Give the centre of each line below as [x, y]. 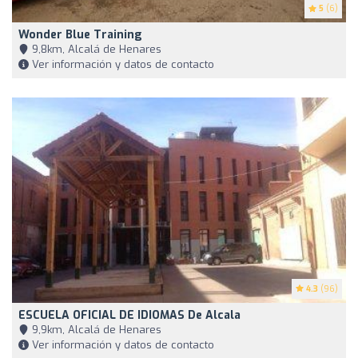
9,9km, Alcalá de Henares [95, 330]
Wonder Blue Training [80, 35]
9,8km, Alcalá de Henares [95, 50]
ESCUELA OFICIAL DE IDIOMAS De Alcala [129, 316]
